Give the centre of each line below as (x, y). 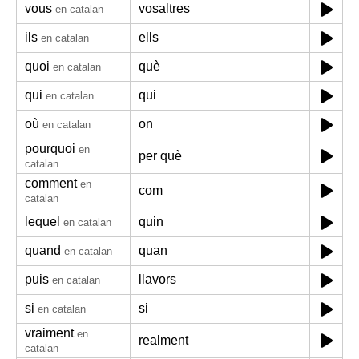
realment (163, 340)
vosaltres (164, 8)
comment (51, 183)
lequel (42, 222)
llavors (157, 279)
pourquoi (50, 149)
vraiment (49, 333)
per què (160, 156)
